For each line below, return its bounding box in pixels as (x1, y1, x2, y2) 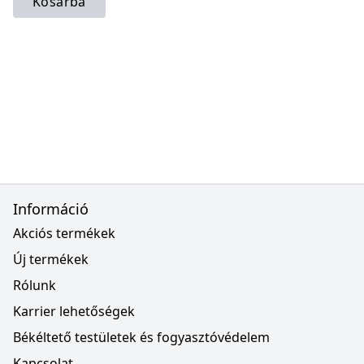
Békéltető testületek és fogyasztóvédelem (13, 328, 270, 346)
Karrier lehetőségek (13, 302, 135, 320)
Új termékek (13, 250, 89, 268)
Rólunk (13, 276, 56, 294)
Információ (13, 199, 89, 219)
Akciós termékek (13, 224, 115, 242)
